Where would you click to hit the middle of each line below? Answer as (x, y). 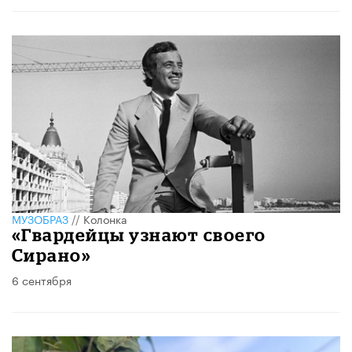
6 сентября (42, 279)
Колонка (105, 218)
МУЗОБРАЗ (40, 218)
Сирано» (52, 255)
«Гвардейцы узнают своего (139, 234)
